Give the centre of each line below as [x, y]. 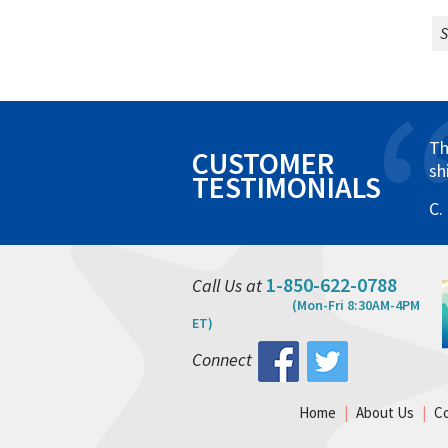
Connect [222, 359]
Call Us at [229, 285]
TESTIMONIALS [286, 187]
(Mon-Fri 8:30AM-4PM [356, 305]
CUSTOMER [263, 163]
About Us [385, 412]
